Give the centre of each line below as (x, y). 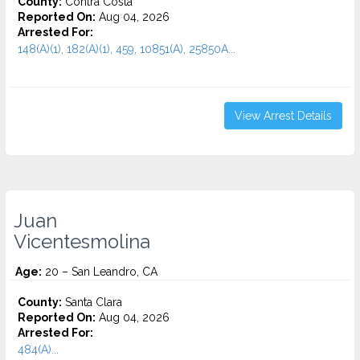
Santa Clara (92, 302)
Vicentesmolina (82, 242)
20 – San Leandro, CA (100, 272)
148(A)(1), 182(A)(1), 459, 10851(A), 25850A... (127, 49)
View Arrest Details (283, 116)
